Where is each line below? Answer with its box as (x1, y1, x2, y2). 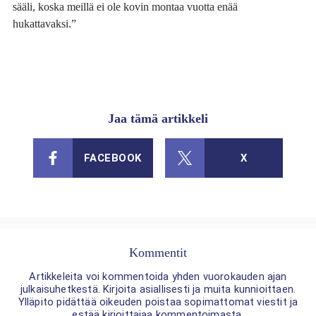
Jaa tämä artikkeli (108, 111, 208, 126)
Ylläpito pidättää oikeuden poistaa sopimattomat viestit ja (18, 296, 298, 309)
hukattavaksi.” (13, 16, 77, 30)
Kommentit (129, 245, 187, 260)
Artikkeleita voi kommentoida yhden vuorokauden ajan (29, 270, 287, 284)
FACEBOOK (83, 151, 142, 164)
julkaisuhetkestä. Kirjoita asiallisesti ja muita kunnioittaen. (20, 283, 296, 296)
